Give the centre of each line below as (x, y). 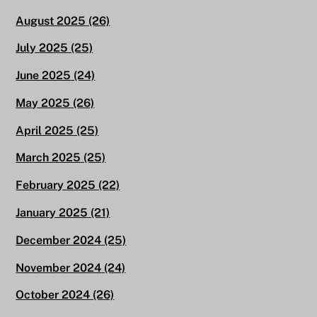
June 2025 (44, 76)
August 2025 (51, 21)
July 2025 (42, 48)
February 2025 (56, 185)
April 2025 (45, 130)
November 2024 (59, 267)
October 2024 (53, 295)
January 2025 (52, 212)
